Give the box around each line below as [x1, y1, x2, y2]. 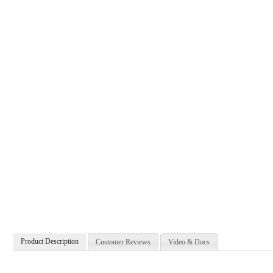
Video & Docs [168, 237, 210, 246]
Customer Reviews [96, 237, 151, 246]
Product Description [21, 236, 79, 246]
